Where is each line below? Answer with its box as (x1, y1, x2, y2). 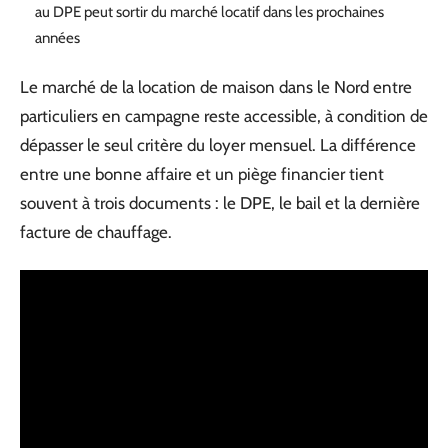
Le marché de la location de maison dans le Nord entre (20, 77, 412, 97)
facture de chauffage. (20, 222, 172, 242)
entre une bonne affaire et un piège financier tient (20, 164, 384, 184)
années (35, 28, 80, 47)
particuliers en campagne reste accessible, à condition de (20, 106, 428, 126)
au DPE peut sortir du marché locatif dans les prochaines (35, 2, 384, 21)
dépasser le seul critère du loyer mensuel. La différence (20, 135, 416, 155)
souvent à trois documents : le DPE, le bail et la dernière (20, 193, 420, 213)
